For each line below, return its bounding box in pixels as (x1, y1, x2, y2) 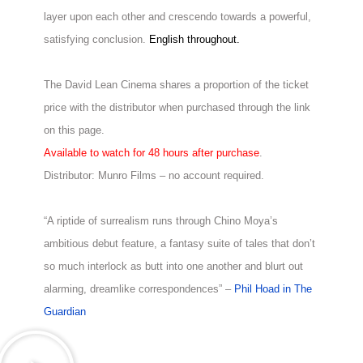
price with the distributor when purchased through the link (44, 101, 311, 114)
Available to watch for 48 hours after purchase (44, 147, 260, 160)
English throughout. (149, 33, 241, 46)
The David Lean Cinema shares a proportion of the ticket (44, 79, 310, 92)
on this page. (44, 124, 105, 137)
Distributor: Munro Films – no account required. (44, 169, 265, 182)
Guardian (44, 305, 87, 318)
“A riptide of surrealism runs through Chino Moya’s (44, 215, 279, 228)
